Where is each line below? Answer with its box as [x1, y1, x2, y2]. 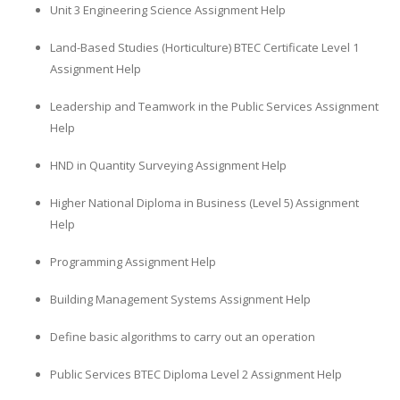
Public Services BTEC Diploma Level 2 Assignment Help [50, 365, 342, 382]
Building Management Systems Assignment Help [50, 290, 311, 307]
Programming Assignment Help [50, 253, 216, 270]
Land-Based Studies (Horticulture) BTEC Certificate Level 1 [50, 38, 359, 55]
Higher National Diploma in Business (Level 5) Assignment [50, 194, 359, 211]
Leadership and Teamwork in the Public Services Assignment [50, 97, 379, 114]
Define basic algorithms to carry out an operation [50, 328, 315, 345]
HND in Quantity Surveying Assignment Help [50, 156, 287, 173]
